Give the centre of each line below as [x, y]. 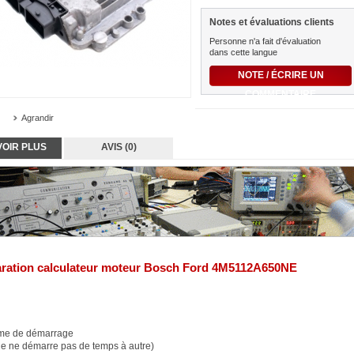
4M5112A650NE [253, 267]
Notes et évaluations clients [272, 23]
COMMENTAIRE [281, 94]
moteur [119, 267]
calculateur [68, 267]
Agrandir [38, 118]
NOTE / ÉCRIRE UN [281, 75]
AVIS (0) [119, 147]
